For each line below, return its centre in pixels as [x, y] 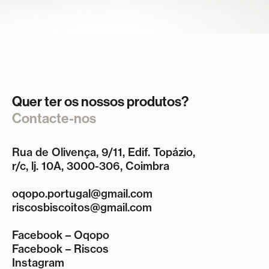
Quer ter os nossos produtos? [100, 102]
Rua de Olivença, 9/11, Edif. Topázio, [104, 153]
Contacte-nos [54, 119]
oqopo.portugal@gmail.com [82, 194]
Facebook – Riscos [60, 249]
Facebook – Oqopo [61, 235]
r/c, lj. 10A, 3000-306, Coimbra [91, 166]
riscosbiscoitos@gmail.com [82, 208]
